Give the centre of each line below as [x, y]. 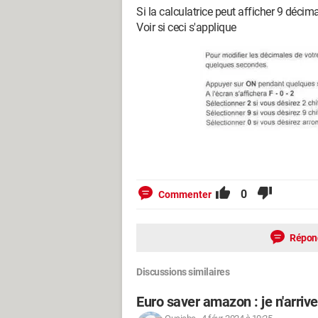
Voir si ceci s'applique [186, 27]
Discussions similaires [183, 272]
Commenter [185, 194]
